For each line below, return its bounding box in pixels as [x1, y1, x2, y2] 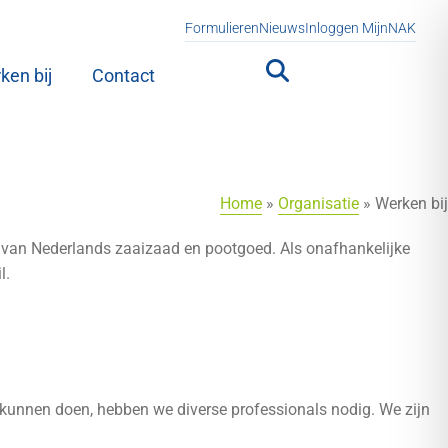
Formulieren [185, 20, 259, 36]
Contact [92, 65, 156, 86]
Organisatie [278, 194, 359, 213]
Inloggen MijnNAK [305, 20, 416, 36]
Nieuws [259, 20, 305, 36]
